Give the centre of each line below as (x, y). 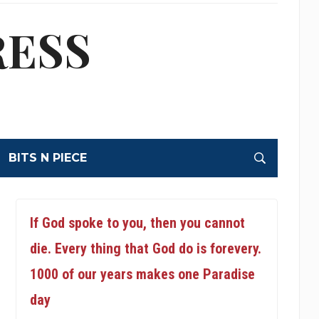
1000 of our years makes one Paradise (142, 274)
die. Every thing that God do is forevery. (145, 249)
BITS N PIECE (47, 158)
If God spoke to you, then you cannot (137, 223)
